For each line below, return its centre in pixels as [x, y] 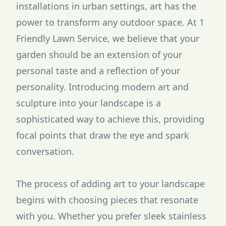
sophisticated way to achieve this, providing [110, 119]
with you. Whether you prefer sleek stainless [111, 216]
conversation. [45, 151]
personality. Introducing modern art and [102, 87]
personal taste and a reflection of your [98, 71]
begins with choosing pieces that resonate [107, 200]
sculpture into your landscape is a [89, 103]
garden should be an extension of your [99, 54]
